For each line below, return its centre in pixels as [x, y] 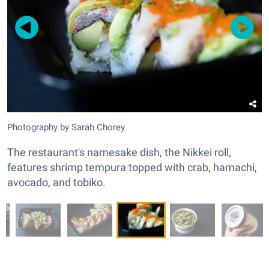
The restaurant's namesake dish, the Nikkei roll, [119, 153]
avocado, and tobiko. [56, 183]
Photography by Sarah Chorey [66, 128]
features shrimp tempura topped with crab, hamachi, [132, 168]
